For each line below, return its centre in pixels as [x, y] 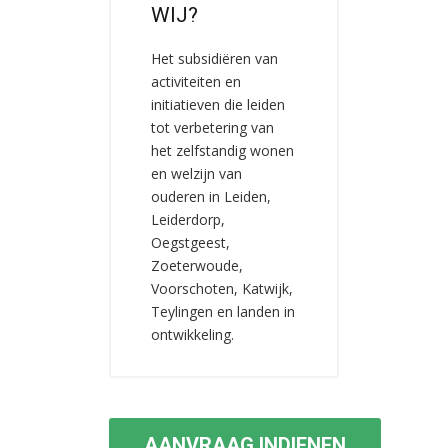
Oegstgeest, [190, 242]
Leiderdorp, [188, 219]
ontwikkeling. [192, 334]
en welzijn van [196, 173]
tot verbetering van [212, 127]
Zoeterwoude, [197, 265]
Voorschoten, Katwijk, [222, 288]
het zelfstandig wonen [222, 150]
